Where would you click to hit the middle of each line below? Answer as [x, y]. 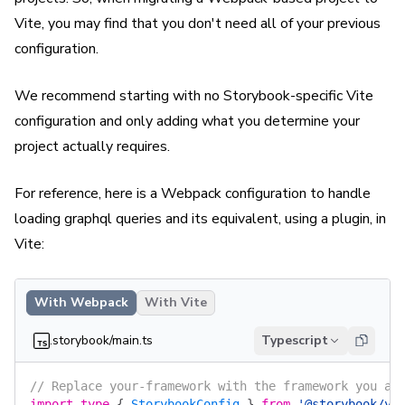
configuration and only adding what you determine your [187, 121]
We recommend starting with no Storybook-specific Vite [194, 96]
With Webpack [81, 302]
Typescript [295, 340]
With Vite [176, 302]
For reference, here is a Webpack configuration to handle [193, 193]
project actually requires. [92, 146]
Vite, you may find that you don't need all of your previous [198, 24]
